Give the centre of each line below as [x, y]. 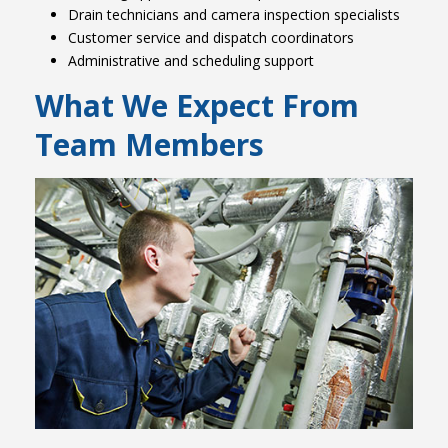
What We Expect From [197, 106]
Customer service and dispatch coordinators [210, 38]
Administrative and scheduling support [190, 61]
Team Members [149, 145]
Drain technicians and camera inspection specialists [233, 15]
